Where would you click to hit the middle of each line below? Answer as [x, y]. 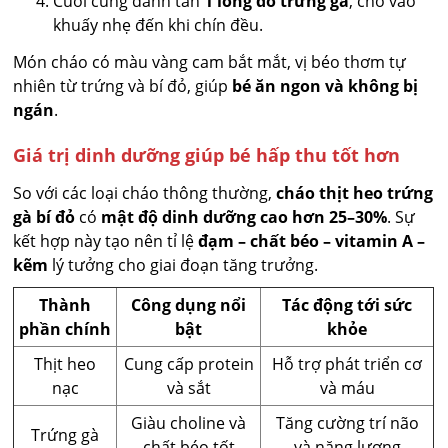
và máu [347, 388]
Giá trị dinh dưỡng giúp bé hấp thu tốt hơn [207, 155]
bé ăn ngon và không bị [325, 86]
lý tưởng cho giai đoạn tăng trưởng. [183, 265]
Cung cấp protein [188, 364]
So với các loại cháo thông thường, [145, 193]
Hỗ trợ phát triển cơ [347, 364]
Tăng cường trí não [347, 423]
